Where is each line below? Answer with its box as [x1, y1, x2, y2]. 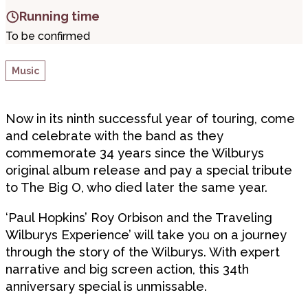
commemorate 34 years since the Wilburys [5, 146, 264, 161]
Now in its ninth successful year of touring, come [5, 111, 295, 126]
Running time [19, 9, 100, 24]
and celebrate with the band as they [5, 129, 223, 144]
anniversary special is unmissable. [5, 278, 207, 294]
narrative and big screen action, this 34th [5, 261, 249, 276]
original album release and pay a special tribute [5, 163, 292, 178]
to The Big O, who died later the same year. [5, 180, 267, 195]
